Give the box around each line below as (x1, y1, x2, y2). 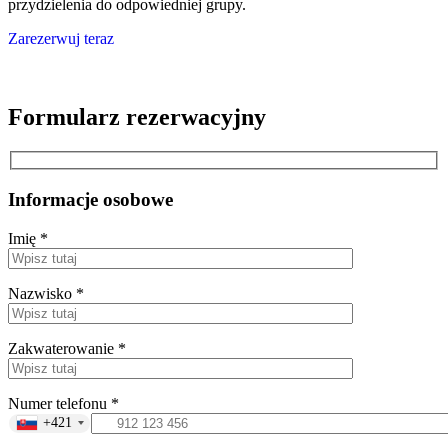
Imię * (8, 229, 48, 247)
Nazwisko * (8, 284, 84, 302)
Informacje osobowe (8, 189, 173, 211)
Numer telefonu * (8, 394, 119, 412)
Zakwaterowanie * (8, 339, 126, 357)
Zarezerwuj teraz (8, 30, 114, 47)
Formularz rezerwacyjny (8, 103, 266, 130)
